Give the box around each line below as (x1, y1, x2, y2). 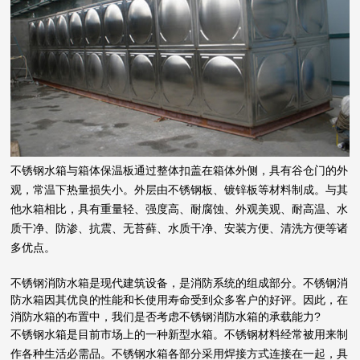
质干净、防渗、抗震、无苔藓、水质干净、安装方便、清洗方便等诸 (10, 222, 349, 235)
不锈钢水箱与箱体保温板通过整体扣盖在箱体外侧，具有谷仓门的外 (10, 164, 349, 177)
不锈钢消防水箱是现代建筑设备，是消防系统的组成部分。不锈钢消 (10, 276, 349, 289)
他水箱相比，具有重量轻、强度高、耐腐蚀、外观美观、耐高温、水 (10, 202, 349, 215)
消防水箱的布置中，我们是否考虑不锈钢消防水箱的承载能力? (10, 309, 321, 323)
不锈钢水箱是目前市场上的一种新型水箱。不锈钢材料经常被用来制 (10, 328, 349, 341)
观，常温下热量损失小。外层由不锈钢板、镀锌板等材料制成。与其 (10, 183, 349, 196)
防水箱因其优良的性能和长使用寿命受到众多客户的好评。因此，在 (10, 292, 349, 306)
